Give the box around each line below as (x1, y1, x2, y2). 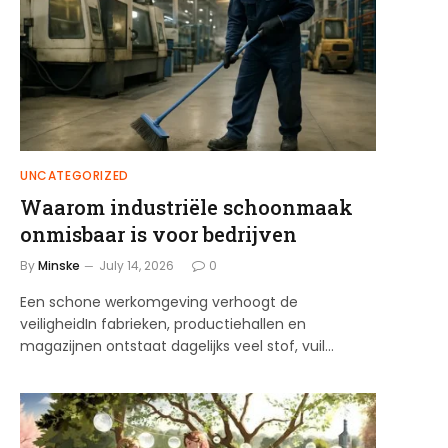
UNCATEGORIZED (20, 166, 129, 184)
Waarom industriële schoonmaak (20, 193, 353, 220)
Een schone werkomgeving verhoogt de (20, 291, 298, 312)
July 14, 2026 (99, 256, 174, 274)
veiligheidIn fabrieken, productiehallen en (20, 313, 306, 334)
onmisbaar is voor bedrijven (20, 220, 297, 247)
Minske (38, 256, 80, 274)
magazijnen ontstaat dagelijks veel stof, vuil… (20, 335, 334, 356)
